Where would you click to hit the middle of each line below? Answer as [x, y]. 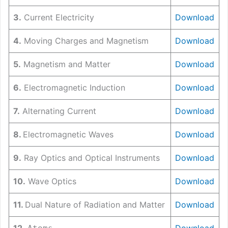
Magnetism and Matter [66, 64]
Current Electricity [58, 17]
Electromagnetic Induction [73, 87]
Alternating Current [58, 111]
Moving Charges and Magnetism [85, 40]
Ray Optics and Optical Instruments [91, 158]
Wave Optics [51, 181]
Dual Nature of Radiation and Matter [95, 204]
